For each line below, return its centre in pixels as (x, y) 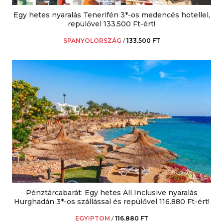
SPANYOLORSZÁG (92, 40)
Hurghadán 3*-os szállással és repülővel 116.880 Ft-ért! (111, 201)
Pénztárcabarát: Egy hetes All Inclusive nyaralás (111, 192)
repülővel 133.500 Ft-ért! (111, 24)
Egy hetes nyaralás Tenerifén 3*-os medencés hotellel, (111, 15)
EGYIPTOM (92, 218)
